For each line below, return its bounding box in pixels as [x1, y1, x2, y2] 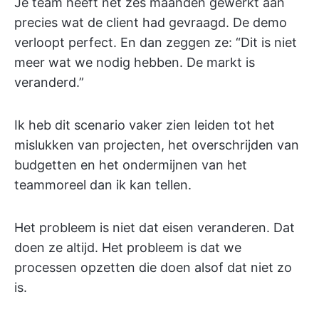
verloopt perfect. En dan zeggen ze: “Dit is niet [14, 35, 297, 50]
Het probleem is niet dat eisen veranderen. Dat [14, 220, 295, 235]
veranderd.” [14, 75, 84, 90]
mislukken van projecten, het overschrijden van [14, 137, 299, 152]
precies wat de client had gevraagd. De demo [14, 15, 287, 30]
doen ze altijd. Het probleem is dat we [14, 240, 241, 255]
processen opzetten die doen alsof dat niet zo [14, 260, 292, 275]
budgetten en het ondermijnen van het [14, 157, 247, 172]
